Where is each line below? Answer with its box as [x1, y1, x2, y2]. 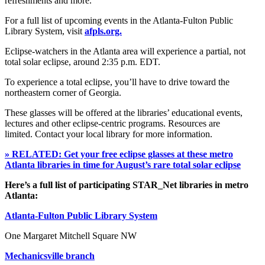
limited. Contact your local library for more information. [5, 128, 212, 139]
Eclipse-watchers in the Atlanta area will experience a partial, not [5, 46, 245, 56]
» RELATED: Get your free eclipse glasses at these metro [5, 148, 233, 159]
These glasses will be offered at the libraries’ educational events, [5, 107, 243, 118]
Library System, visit [5, 25, 85, 36]
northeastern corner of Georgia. [5, 87, 121, 98]
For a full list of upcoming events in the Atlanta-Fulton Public [5, 15, 233, 25]
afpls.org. [85, 25, 122, 36]
